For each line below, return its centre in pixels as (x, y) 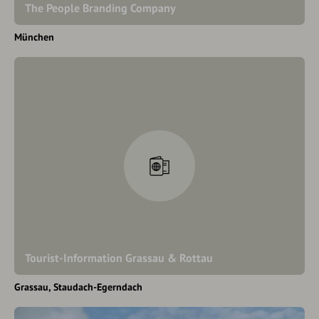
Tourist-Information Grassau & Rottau (119, 258)
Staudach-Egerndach (98, 287)
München (34, 37)
